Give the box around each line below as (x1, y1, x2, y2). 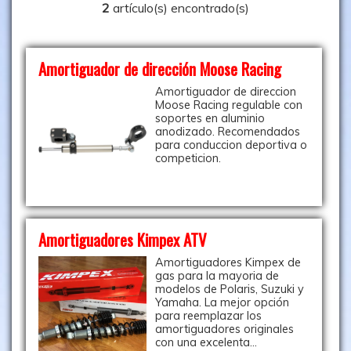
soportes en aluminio (154, 111, 265, 125)
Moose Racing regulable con (154, 98, 302, 112)
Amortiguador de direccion (154, 85, 296, 99)
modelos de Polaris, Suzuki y (154, 282, 304, 297)
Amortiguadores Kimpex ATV (38, 227, 207, 252)
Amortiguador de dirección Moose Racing (38, 56, 281, 81)
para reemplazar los (154, 309, 262, 324)
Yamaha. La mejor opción (154, 295, 289, 310)
